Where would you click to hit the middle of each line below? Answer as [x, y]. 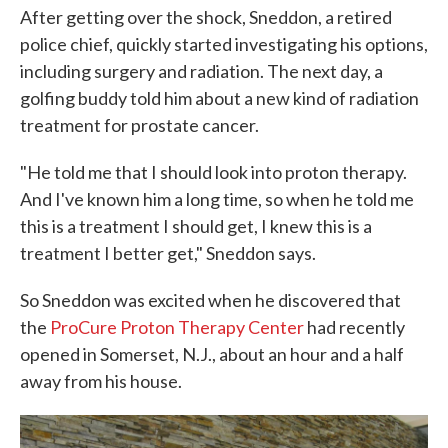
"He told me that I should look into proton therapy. [213, 172]
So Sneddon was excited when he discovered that [210, 300]
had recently [354, 327]
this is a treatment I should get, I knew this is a [196, 226]
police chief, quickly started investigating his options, [224, 44]
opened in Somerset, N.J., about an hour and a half [212, 354]
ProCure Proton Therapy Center [177, 327]
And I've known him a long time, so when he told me [217, 199]
